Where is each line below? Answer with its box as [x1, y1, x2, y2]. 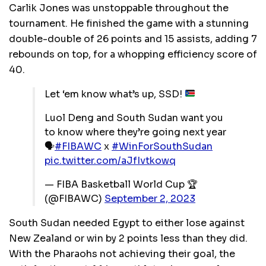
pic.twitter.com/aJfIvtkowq [45, 154, 176, 167]
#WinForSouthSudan [112, 140, 213, 153]
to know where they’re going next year [45, 125, 226, 138]
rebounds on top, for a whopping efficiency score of [9, 47, 257, 61]
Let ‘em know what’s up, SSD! [45, 87, 185, 100]
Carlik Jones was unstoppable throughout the [9, 1, 229, 14]
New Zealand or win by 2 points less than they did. [9, 232, 248, 245]
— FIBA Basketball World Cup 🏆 [45, 178, 198, 191]
